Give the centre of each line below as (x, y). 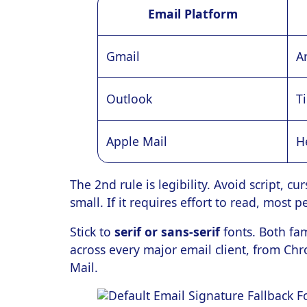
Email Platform (193, 14)
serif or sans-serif (167, 232)
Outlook (129, 99)
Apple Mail (137, 142)
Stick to (92, 232)
